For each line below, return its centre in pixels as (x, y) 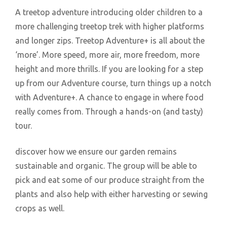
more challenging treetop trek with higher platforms (110, 27)
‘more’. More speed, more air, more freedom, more (107, 55)
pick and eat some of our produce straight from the (110, 180)
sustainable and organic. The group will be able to (106, 166)
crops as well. (40, 209)
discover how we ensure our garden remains (96, 152)
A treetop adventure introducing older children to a (109, 12)
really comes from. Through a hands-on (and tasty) (109, 112)
